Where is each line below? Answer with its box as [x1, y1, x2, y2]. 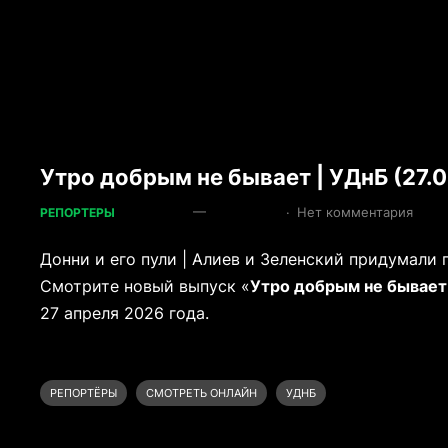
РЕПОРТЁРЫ [50, 386, 118, 401]
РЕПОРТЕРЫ [40, 205, 116, 221]
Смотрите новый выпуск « [40, 276, 251, 297]
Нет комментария [297, 204, 414, 221]
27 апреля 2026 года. [40, 303, 210, 324]
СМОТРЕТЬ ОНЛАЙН [146, 386, 258, 401]
